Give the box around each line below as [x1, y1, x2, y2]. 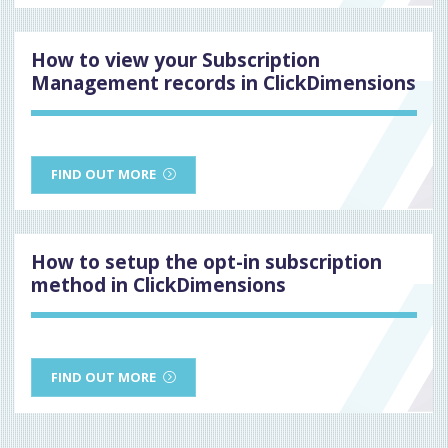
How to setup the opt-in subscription [31, 248, 382, 276]
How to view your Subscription [31, 45, 320, 73]
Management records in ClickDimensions [31, 68, 416, 96]
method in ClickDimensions [31, 271, 286, 299]
